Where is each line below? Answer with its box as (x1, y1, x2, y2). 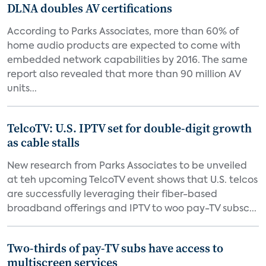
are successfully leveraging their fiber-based (7, 190, 217, 199)
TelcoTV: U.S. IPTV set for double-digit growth (7, 120, 252, 137)
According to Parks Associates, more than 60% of (7, 27, 239, 37)
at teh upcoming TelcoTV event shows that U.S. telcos (7, 176, 258, 185)
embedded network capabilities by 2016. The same (7, 56, 248, 65)
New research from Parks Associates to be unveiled (7, 161, 247, 171)
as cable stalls (7, 134, 80, 151)
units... (7, 84, 37, 94)
